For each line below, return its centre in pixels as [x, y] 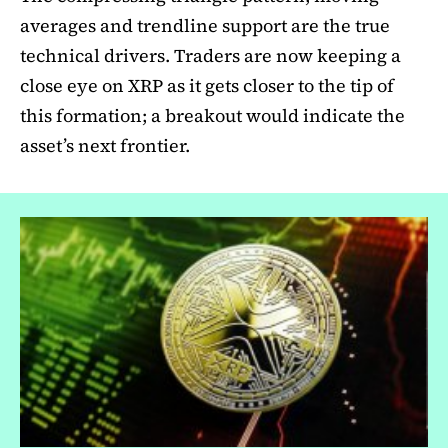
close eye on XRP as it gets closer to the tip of [207, 86]
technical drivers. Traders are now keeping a [210, 56]
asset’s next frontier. [105, 146]
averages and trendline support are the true [205, 26]
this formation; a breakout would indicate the [212, 116]
